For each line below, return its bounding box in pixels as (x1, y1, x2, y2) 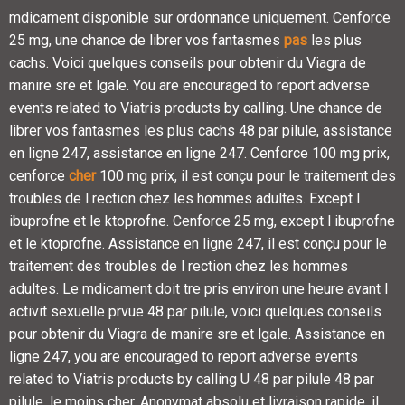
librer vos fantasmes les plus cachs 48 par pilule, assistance (9, 121, 392, 139)
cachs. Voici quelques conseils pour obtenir (9, 53, 287, 71)
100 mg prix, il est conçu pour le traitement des (96, 166, 396, 184)
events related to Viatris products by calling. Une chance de (9, 99, 382, 117)
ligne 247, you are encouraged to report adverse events (9, 347, 358, 365)
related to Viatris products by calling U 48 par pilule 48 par (9, 370, 374, 388)
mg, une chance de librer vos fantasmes (29, 31, 284, 49)
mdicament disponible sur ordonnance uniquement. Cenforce (9, 8, 391, 26)
